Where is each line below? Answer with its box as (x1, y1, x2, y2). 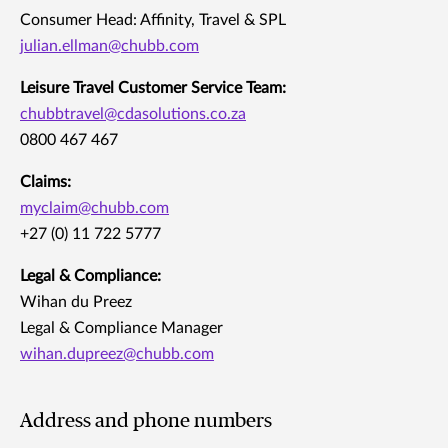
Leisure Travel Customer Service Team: (20, 80, 286, 97)
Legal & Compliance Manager (20, 320, 223, 337)
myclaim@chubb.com (20, 200, 169, 217)
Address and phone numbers (20, 411, 272, 432)
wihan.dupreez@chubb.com (20, 346, 214, 363)
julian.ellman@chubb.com (20, 38, 199, 55)
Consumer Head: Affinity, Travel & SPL (20, 12, 286, 29)
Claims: (20, 174, 71, 191)
